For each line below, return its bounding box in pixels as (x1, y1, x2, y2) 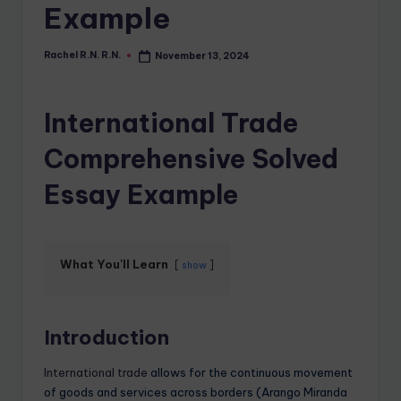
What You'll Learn (60, 257, 168, 272)
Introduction (44, 325, 169, 351)
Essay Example (44, 178, 238, 212)
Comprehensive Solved (44, 142, 338, 176)
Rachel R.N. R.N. (44, 49, 121, 62)
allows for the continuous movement (148, 365, 353, 380)
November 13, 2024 (155, 49, 251, 62)
